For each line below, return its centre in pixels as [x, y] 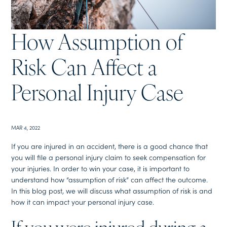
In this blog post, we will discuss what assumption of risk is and [112, 191]
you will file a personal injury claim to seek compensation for [109, 157]
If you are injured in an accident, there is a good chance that [110, 146]
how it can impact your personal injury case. [83, 202]
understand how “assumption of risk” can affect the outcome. [110, 180]
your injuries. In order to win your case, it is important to [101, 168]
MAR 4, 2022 [26, 127]
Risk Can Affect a [84, 69]
